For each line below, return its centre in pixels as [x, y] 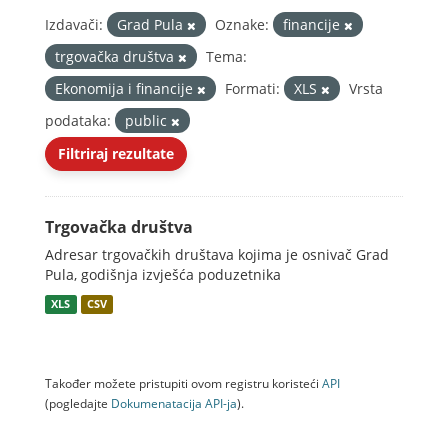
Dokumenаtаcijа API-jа [174, 403]
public [148, 120]
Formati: [252, 88]
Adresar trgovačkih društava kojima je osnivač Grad [217, 254]
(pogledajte [78, 403]
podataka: [78, 120]
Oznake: [242, 24]
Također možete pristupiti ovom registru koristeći [183, 383]
